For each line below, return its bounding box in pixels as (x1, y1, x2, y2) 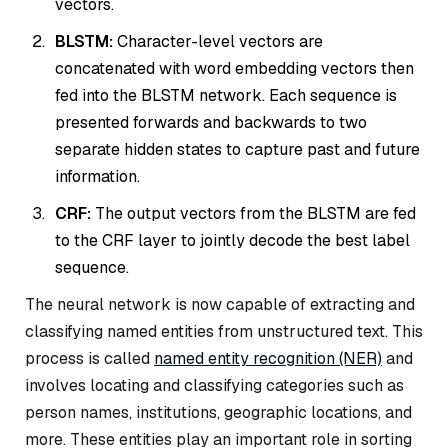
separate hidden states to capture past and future (55, 139, 420, 161)
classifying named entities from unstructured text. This (25, 321, 423, 343)
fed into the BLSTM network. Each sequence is (55, 85, 397, 107)
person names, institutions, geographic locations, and (25, 402, 412, 424)
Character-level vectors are (113, 31, 323, 53)
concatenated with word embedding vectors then (55, 58, 414, 80)
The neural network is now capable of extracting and (25, 294, 415, 316)
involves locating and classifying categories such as (25, 375, 404, 397)
